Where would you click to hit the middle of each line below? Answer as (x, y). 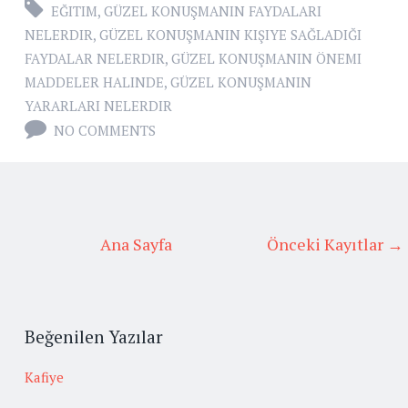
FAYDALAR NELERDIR (95, 59)
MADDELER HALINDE (94, 82)
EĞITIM (74, 11)
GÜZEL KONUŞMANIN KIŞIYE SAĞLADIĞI (230, 35)
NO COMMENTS (105, 131)
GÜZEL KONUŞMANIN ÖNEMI (266, 59)
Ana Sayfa (136, 245)
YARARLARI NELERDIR (98, 106)
